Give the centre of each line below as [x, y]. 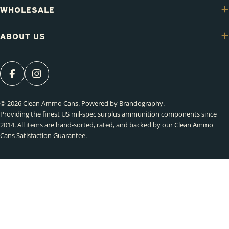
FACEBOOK [33, 81]
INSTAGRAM [61, 81]
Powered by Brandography [122, 103]
